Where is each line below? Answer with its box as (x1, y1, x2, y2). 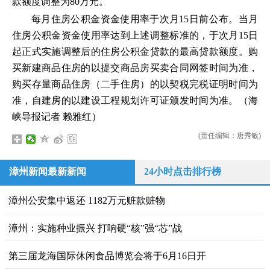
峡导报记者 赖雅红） (12, 111, 101, 122)
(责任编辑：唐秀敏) (198, 131, 261, 140)
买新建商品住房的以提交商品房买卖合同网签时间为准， (12, 63, 258, 73)
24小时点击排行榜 (144, 166, 221, 177)
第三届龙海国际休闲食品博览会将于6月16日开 (8, 251, 206, 261)
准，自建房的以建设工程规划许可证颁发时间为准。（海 (12, 95, 258, 105)
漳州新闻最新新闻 (9, 166, 86, 177)
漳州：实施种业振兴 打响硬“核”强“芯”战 (8, 223, 182, 233)
